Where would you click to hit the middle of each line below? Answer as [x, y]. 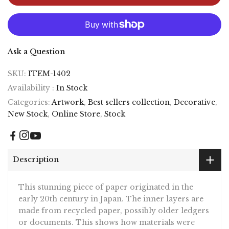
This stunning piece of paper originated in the [106, 184]
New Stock [28, 111]
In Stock [72, 85]
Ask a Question [36, 49]
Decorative [194, 99]
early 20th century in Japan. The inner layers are [111, 196]
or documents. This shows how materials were [107, 220]
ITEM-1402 [49, 71]
